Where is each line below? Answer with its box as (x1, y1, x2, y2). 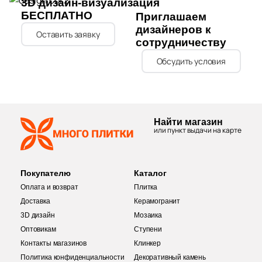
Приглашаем (135, 11, 206, 23)
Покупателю (20, 168, 71, 178)
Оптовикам (20, 225, 56, 233)
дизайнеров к (135, 23, 211, 36)
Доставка (20, 197, 50, 205)
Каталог (134, 168, 167, 178)
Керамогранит (134, 197, 181, 205)
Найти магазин (154, 117, 223, 127)
